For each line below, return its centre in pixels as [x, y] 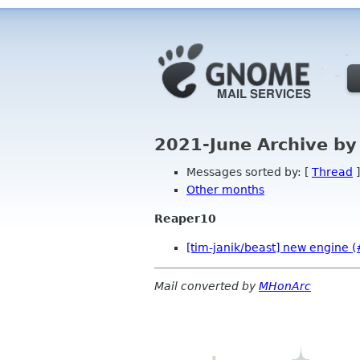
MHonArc [285, 286]
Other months [225, 189]
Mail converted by [207, 286]
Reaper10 [185, 218]
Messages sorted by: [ [249, 172]
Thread [332, 172]
